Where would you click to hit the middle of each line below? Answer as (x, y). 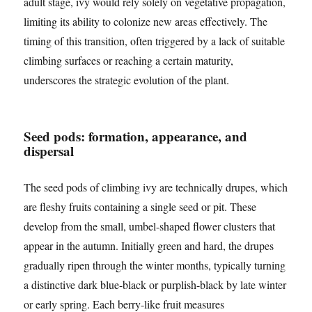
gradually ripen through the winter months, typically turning (155, 265)
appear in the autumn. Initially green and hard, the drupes (149, 246)
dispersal (49, 151)
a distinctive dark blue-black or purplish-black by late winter (155, 285)
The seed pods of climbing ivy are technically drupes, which (156, 187)
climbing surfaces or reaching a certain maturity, (129, 61)
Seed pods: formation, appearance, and (136, 136)
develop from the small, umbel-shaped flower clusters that (150, 226)
